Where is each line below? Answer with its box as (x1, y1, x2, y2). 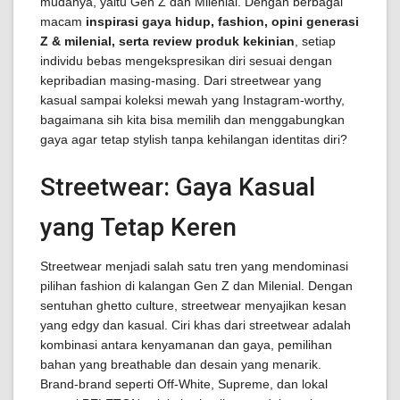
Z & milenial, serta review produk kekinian (40, 34, 295, 48)
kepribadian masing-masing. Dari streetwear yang (40, 73, 321, 87)
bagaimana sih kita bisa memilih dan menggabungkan (40, 112, 345, 127)
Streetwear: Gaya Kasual (40, 172, 315, 202)
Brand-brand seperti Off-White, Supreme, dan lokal (40, 377, 328, 391)
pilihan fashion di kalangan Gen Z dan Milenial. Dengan (40, 279, 353, 293)
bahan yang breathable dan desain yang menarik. (40, 357, 321, 371)
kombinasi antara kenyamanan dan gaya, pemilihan (40, 337, 332, 352)
